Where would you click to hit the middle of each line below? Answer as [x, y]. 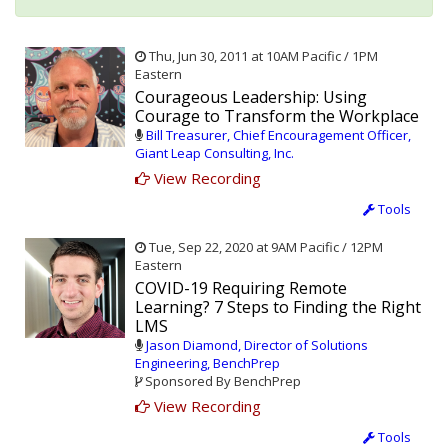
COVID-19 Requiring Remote [241, 288]
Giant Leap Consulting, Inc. [214, 153]
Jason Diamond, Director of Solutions [257, 345]
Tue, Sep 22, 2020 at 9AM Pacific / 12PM [264, 247]
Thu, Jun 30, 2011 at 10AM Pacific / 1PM [262, 56]
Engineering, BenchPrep [207, 363]
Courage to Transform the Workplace [277, 116]
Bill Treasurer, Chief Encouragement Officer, [278, 135]
